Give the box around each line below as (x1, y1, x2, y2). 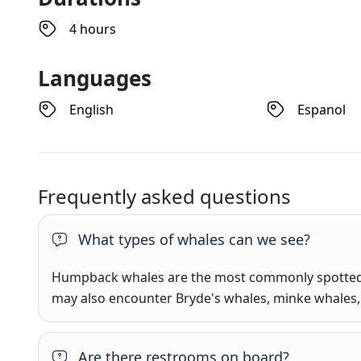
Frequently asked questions (38, 183, 291, 210)
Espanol (297, 101, 346, 118)
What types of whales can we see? (78, 230, 310, 249)
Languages (38, 64, 151, 93)
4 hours (69, 20, 116, 38)
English (69, 101, 114, 118)
